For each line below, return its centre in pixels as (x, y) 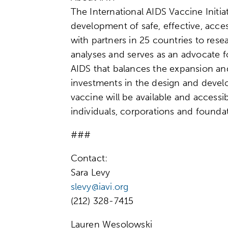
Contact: (89, 158)
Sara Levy (90, 172)
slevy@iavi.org (99, 187)
